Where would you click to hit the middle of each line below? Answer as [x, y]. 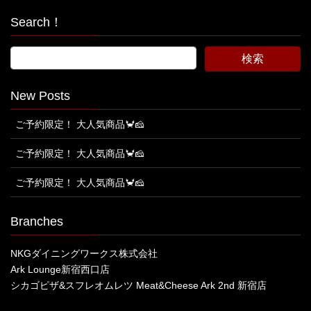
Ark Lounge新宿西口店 [60, 269]
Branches [37, 221]
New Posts [40, 95]
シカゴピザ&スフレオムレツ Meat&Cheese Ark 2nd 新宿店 [138, 285]
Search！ [36, 22]
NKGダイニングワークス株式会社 [84, 253]
